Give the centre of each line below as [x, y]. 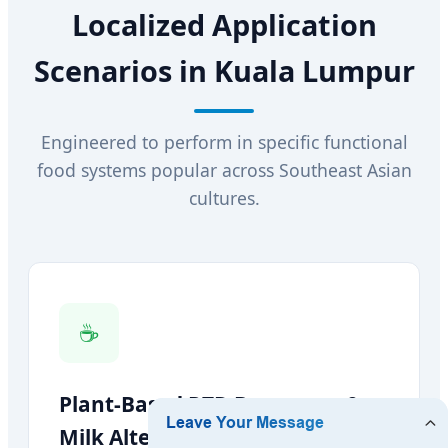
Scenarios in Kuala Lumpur [224, 70]
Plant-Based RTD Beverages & [210, 404]
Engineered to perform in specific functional [224, 142]
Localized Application [224, 24]
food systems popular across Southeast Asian [224, 170]
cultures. [224, 198]
